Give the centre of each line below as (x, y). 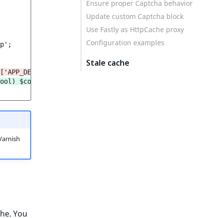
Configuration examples (125, 42)
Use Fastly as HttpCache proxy (135, 29)
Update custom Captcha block (135, 16)
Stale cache (108, 63)
